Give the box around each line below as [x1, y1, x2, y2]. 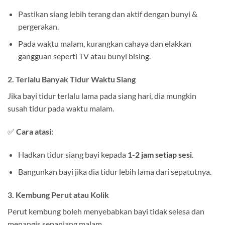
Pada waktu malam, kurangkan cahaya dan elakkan [18, 39, 191, 49]
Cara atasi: [16, 127, 53, 137]
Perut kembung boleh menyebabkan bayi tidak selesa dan [8, 206, 204, 216]
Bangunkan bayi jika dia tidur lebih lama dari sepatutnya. [18, 167, 211, 177]
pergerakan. [18, 21, 59, 31]
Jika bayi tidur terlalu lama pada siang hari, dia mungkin [8, 91, 196, 101]
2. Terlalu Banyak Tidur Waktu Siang [8, 74, 136, 84]
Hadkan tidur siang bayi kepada [18, 149, 128, 159]
